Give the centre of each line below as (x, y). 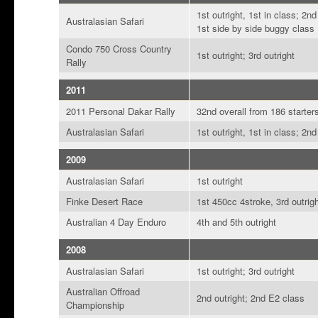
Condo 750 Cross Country (119, 49)
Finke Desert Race (105, 202)
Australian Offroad (103, 292)
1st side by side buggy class (256, 28)
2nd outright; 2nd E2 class (251, 298)
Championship (95, 305)
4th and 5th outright (237, 222)
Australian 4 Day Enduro (116, 222)
